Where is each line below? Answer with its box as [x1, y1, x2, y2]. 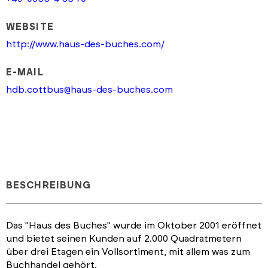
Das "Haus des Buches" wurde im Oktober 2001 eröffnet [6, 220, 261, 230]
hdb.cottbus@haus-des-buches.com [6, 84, 173, 95]
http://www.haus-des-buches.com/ [6, 39, 165, 49]
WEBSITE [6, 22, 54, 32]
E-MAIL [6, 67, 44, 77]
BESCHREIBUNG [6, 180, 92, 190]
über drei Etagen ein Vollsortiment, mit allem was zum [6, 246, 250, 257]
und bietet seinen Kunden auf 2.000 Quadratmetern [6, 233, 242, 243]
